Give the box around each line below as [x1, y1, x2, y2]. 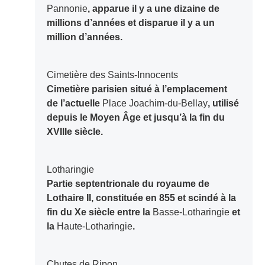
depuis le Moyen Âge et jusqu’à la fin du [46, 112, 225, 123]
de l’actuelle [46, 98, 102, 109]
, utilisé [207, 98, 239, 109]
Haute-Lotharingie [56, 221, 132, 232]
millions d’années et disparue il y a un [46, 18, 215, 28]
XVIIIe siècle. [46, 127, 103, 137]
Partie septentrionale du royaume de [46, 179, 209, 189]
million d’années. [46, 32, 122, 43]
